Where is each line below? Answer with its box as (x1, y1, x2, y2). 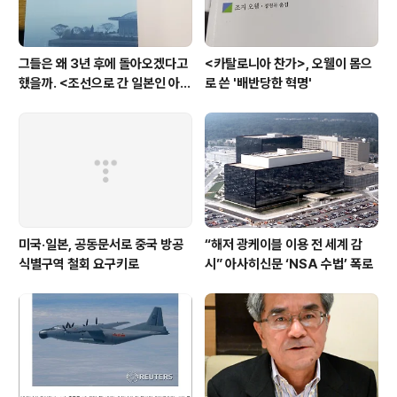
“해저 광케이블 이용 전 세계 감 (205, 236, 362, 253)
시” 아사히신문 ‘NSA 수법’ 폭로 (205, 255, 373, 272)
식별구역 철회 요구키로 (142, 255, 154, 272)
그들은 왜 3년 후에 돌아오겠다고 (19, 56, 188, 73)
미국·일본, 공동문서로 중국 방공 (19, 236, 183, 253)
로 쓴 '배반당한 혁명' (205, 75, 312, 92)
